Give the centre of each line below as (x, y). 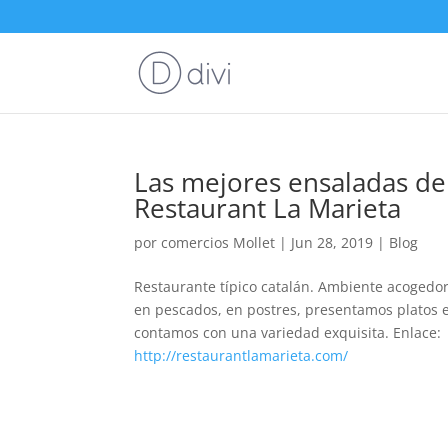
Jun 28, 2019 (332, 242)
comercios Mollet (218, 242)
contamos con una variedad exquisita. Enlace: (288, 332)
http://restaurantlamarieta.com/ (241, 355)
